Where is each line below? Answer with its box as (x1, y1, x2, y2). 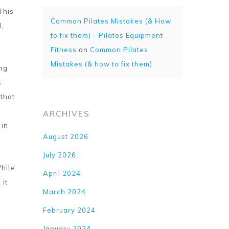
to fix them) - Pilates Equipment (51, 31, 164, 39)
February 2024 (43, 206, 96, 214)
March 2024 (43, 188, 86, 196)
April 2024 (43, 169, 81, 177)
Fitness (51, 45, 77, 54)
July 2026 (43, 151, 77, 159)
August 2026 (43, 132, 89, 141)
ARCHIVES (43, 109, 90, 119)
